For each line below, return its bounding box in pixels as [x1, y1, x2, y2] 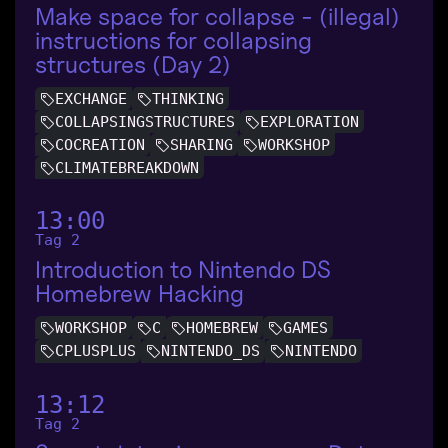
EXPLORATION [260, 112, 359, 131]
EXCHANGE [55, 89, 127, 108]
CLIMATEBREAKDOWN [55, 159, 199, 178]
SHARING [170, 136, 233, 155]
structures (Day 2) [35, 49, 231, 79]
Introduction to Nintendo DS [35, 255, 331, 285]
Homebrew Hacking [35, 279, 244, 309]
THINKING [152, 89, 224, 108]
